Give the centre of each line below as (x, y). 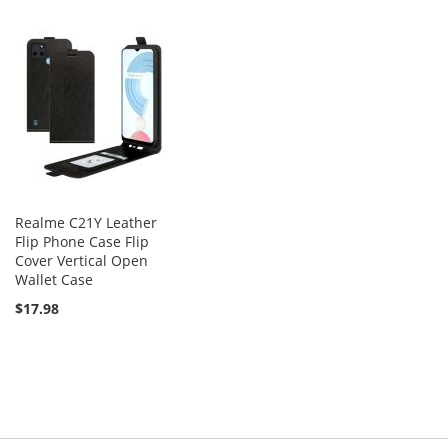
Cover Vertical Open (81, 260)
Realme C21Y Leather (86, 222)
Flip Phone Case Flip (82, 241)
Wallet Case (54, 279)
